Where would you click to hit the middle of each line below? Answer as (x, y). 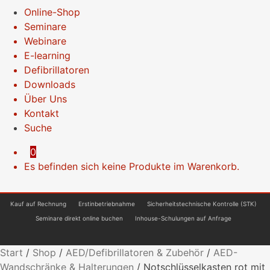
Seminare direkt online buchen (79, 218)
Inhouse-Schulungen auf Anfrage (183, 218)
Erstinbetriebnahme (107, 203)
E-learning (47, 55)
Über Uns (46, 99)
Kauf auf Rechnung (38, 203)
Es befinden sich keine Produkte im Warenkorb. (132, 166)
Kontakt (42, 113)
